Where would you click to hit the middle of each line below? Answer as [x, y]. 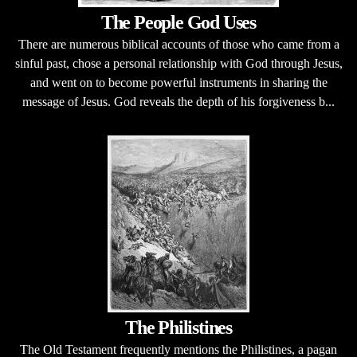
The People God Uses [178, 22]
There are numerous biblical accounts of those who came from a [178, 44]
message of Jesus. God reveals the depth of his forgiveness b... [178, 102]
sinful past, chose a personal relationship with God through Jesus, [178, 63]
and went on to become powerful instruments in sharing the [178, 82]
